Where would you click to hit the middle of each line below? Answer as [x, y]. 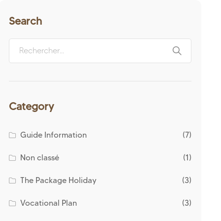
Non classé [40, 158]
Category [31, 106]
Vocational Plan [49, 203]
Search [25, 21]
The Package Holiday [59, 180]
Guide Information [54, 135]
